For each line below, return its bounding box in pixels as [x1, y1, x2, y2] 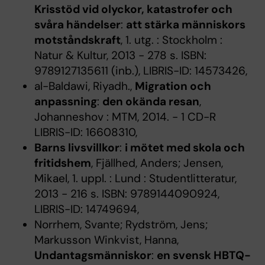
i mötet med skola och [124, 140, 245, 155]
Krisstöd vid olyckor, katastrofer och [34, 2, 232, 17]
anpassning [34, 94, 97, 109]
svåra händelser [34, 17, 121, 32]
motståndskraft [34, 33, 121, 47]
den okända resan [102, 94, 199, 109]
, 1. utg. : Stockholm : [120, 33, 222, 47]
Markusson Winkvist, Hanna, [34, 232, 179, 247]
